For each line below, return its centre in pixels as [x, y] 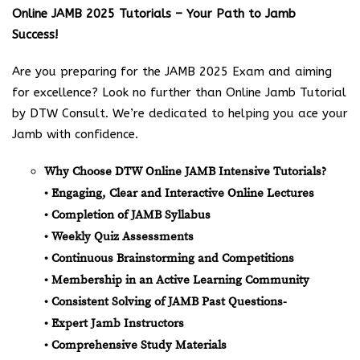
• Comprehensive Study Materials [135, 345]
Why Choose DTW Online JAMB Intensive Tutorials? [185, 171]
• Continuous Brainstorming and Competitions [169, 258]
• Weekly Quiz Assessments [119, 236]
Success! [37, 34]
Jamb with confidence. [75, 134]
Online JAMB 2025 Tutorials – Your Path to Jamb [154, 13]
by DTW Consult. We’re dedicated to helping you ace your [180, 113]
